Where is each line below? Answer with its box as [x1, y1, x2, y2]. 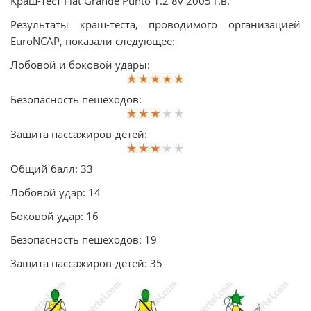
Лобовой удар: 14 [10, 185, 101, 199]
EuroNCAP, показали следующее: [10, 34, 175, 48]
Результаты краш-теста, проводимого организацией [10, 17, 301, 31]
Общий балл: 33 [10, 162, 93, 176]
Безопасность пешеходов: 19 [10, 233, 157, 246]
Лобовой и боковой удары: [10, 58, 150, 72]
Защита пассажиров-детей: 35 [10, 256, 162, 270]
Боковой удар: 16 [10, 209, 99, 223]
